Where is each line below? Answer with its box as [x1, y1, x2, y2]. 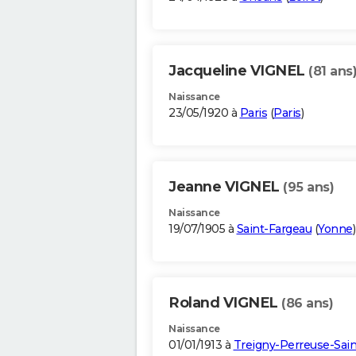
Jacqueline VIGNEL [168, 62, 308, 80]
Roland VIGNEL [168, 294, 281, 312]
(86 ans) [281, 296, 333, 311]
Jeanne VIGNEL [168, 178, 283, 196]
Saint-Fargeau [236, 222, 311, 237]
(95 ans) [283, 180, 334, 195]
